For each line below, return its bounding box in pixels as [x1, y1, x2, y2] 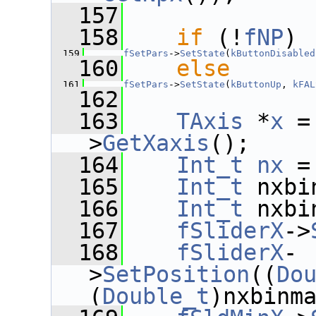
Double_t [102, 284, 209, 309]
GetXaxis [102, 130, 209, 156]
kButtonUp [231, 79, 281, 90]
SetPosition [102, 262, 250, 287]
